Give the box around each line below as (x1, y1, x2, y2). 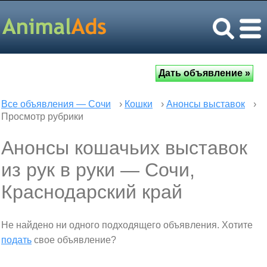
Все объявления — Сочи (1, 99, 111, 109)
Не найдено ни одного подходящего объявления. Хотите (1, 220, 253, 230)
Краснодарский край (1, 181, 182, 203)
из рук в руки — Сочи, (1, 159, 195, 181)
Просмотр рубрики (1, 111, 83, 122)
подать (1, 235, 32, 245)
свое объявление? (32, 235, 116, 245)
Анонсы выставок (166, 99, 245, 109)
